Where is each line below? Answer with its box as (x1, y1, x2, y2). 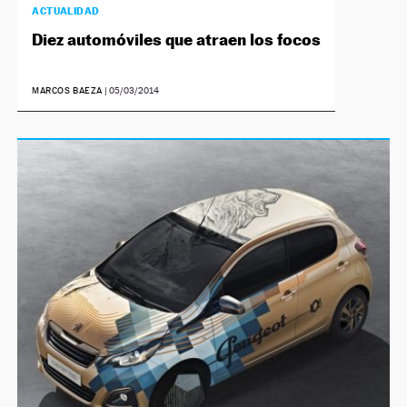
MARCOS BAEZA (32, 85, 104, 95)
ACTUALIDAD (32, 5, 100, 17)
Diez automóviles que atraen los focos (32, 30, 322, 49)
